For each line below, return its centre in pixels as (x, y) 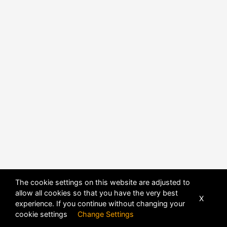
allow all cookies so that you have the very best (97, 193)
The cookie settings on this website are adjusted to (103, 182)
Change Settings (106, 214)
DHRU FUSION (132, 176)
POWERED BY (95, 176)
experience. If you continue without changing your (100, 203)
